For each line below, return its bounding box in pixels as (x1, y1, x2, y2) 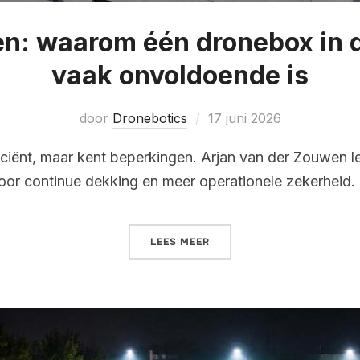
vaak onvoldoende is (51, 59, 309, 91)
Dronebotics (112, 109, 187, 126)
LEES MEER (150, 235, 210, 248)
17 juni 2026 (207, 109, 281, 126)
